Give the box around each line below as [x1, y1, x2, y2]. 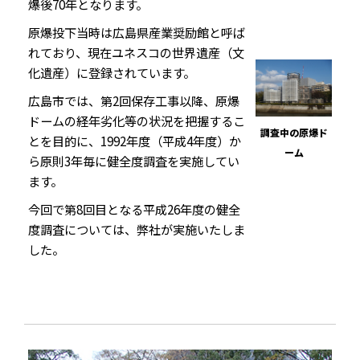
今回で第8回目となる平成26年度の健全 [28, 200, 240, 218]
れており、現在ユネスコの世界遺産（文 [28, 43, 244, 61]
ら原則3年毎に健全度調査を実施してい [28, 152, 239, 170]
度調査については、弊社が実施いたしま [28, 220, 245, 238]
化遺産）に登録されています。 [28, 63, 195, 81]
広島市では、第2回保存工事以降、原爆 [28, 92, 239, 109]
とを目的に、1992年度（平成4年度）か [28, 132, 241, 149]
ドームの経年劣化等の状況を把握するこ [28, 112, 245, 129]
